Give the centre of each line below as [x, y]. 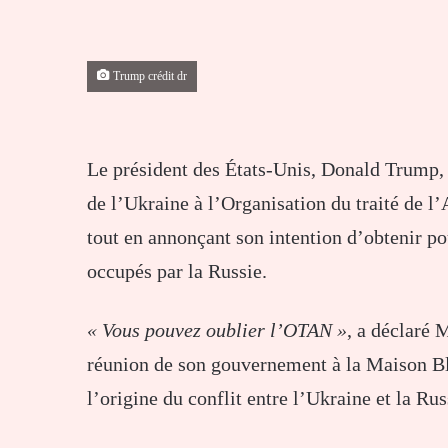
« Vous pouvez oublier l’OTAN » [217, 330]
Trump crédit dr [148, 77]
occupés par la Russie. [177, 271]
